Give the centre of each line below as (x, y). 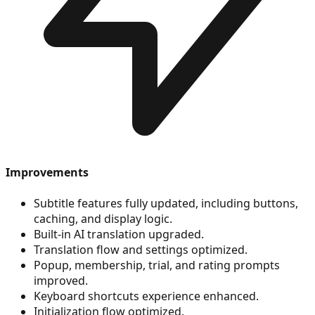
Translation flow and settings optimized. (141, 249)
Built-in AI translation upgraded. (119, 234)
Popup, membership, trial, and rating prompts (157, 265)
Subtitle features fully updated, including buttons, (166, 203)
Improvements (47, 173)
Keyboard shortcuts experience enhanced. (146, 296)
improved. (61, 280)
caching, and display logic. (103, 218)
